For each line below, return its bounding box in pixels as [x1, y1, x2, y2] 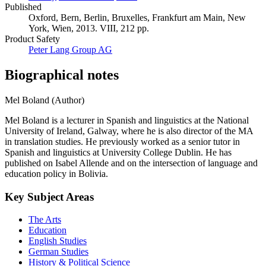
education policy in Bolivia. [5, 168, 108, 179]
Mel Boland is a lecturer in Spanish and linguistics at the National [5, 115, 249, 125]
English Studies [28, 236, 87, 246]
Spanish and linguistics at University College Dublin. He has [5, 147, 232, 157]
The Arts [28, 214, 61, 225]
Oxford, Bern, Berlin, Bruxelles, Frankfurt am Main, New [28, 12, 246, 23]
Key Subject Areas [5, 190, 94, 203]
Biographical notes [5, 66, 119, 83]
